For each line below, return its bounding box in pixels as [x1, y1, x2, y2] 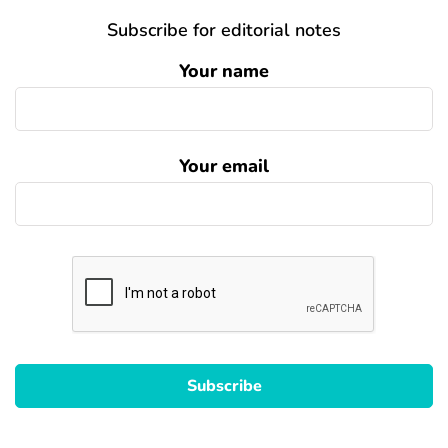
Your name [179, 59, 269, 84]
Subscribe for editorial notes [107, 18, 341, 43]
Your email [179, 154, 269, 179]
